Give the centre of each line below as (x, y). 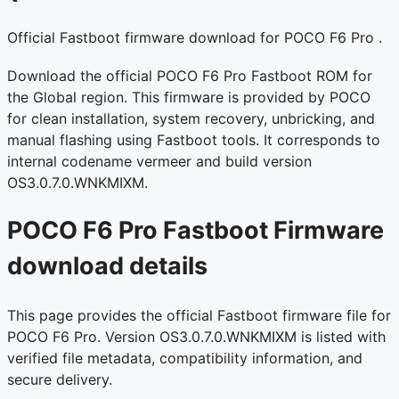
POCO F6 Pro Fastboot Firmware (195, 231)
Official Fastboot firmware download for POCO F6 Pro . (195, 37)
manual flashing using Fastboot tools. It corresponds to (194, 139)
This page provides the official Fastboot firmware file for (199, 315)
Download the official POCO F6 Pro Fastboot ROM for (190, 75)
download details (107, 266)
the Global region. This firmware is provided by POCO (189, 97)
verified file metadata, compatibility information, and (185, 358)
